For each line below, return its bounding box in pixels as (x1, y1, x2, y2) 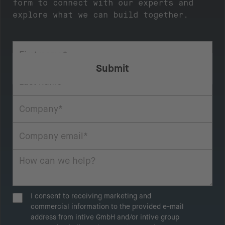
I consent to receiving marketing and (31, 191, 151, 200)
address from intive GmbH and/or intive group (31, 212, 179, 221)
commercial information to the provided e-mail (31, 202, 184, 210)
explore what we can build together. (13, 10, 188, 20)
